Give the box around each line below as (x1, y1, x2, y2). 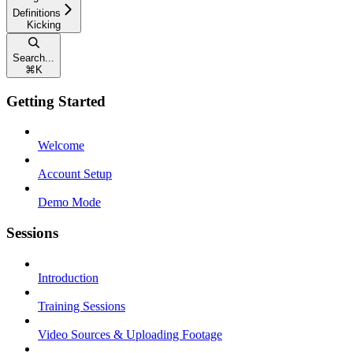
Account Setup (38, 167, 112, 181)
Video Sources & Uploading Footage (38, 327, 222, 341)
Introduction (38, 270, 98, 284)
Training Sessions (38, 299, 125, 313)
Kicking (27, 18, 61, 31)
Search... (13, 51, 54, 64)
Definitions (13, 6, 61, 19)
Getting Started (6, 92, 106, 110)
